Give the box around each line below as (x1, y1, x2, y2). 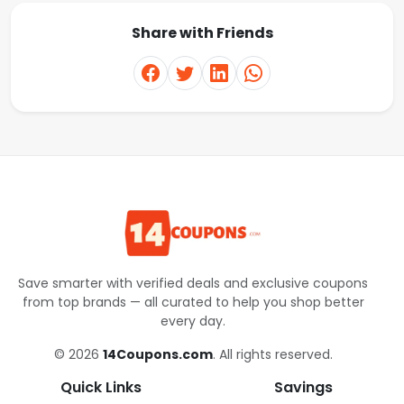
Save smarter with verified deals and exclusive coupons (18, 274, 368, 293)
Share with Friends (131, 22, 273, 43)
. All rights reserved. (212, 345, 333, 364)
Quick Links (60, 377, 142, 399)
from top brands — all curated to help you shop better (22, 293, 364, 312)
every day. (161, 312, 225, 331)
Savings (273, 377, 333, 399)
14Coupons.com (102, 345, 213, 364)
